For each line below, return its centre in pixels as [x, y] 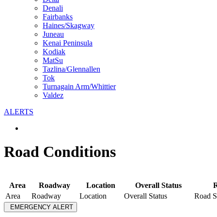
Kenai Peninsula [68, 43]
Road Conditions [60, 151]
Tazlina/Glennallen [71, 69]
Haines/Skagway [69, 25]
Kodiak [54, 51]
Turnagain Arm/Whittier [79, 86]
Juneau [53, 34]
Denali [53, 8]
